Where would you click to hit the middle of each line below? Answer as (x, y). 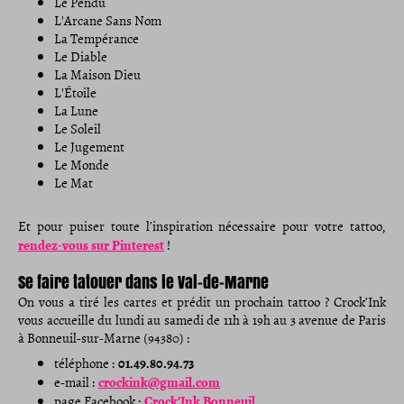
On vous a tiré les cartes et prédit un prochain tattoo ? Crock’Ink (202, 301)
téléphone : (86, 363)
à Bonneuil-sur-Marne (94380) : (104, 337)
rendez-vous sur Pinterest (91, 244)
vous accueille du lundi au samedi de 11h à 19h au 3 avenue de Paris (202, 319)
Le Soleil (78, 129)
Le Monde (82, 165)
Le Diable (81, 57)
